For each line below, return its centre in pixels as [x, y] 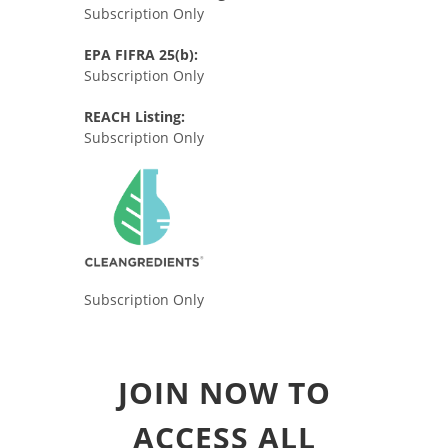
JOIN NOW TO [224, 393]
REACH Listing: [134, 116]
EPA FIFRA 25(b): [141, 54]
